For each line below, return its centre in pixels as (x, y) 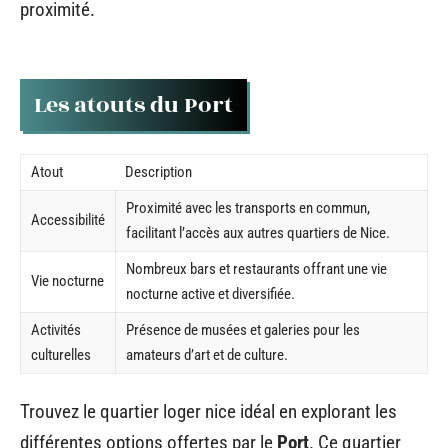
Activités (56, 329)
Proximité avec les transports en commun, (248, 207)
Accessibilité (68, 219)
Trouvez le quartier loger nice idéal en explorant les (208, 411)
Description (158, 171)
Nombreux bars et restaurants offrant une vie (256, 268)
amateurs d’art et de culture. (207, 354)
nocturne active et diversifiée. (210, 293)
